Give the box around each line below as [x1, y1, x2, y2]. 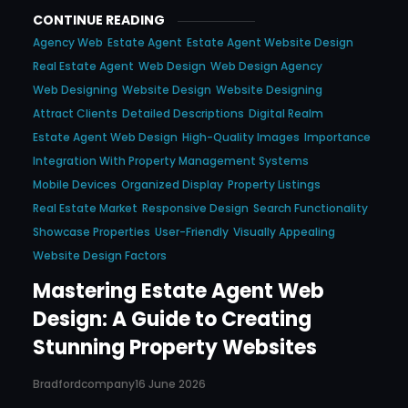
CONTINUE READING [33, 11, 165, 30]
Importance [304, 129, 371, 146]
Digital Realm [249, 106, 323, 122]
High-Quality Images [182, 129, 300, 146]
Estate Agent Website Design [187, 35, 353, 51]
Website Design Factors [33, 248, 167, 264]
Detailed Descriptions [122, 106, 244, 122]
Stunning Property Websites [33, 333, 317, 362]
